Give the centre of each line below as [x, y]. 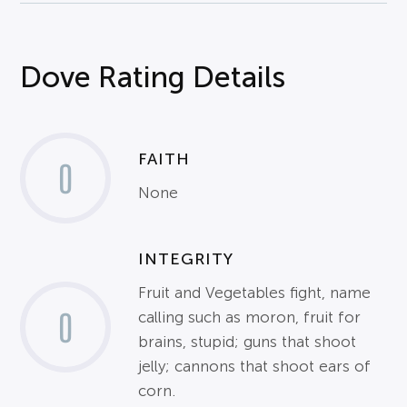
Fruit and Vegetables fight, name [255, 293]
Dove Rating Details [153, 77]
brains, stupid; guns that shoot [248, 342]
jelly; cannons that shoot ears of [255, 367]
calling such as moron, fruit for [250, 318]
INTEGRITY [186, 259]
